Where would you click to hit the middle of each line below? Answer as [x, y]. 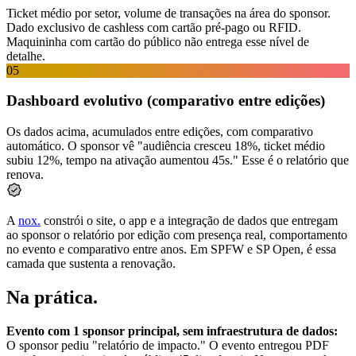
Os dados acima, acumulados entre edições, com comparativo [160, 131]
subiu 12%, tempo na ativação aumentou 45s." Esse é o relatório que [178, 160]
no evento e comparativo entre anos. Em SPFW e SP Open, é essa [171, 249]
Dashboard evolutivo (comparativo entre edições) [166, 101]
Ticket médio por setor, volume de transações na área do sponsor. [168, 13]
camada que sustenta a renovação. [91, 263]
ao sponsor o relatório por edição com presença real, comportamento [177, 234]
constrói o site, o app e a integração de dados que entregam [189, 220]
